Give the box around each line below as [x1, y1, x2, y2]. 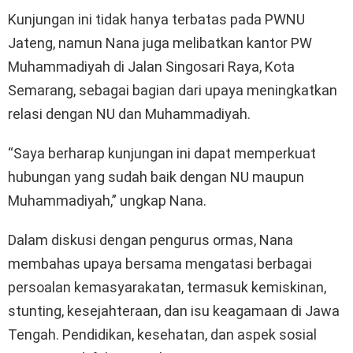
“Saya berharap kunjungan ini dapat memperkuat [8, 145, 316, 162]
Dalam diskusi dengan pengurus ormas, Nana [8, 232, 293, 249]
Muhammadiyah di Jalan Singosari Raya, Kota [8, 58, 295, 76]
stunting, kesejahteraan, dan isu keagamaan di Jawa [8, 303, 340, 320]
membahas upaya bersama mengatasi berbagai [8, 255, 312, 273]
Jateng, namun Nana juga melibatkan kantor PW [8, 35, 312, 52]
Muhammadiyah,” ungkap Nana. [8, 192, 206, 210]
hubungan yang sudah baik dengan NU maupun [8, 169, 304, 186]
